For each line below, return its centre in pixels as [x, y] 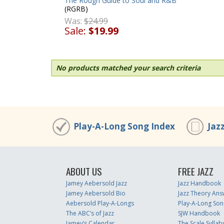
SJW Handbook [199, 213]
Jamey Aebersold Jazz [96, 183]
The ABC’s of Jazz [90, 213]
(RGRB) [76, 9]
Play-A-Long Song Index [124, 126]
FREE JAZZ [195, 171]
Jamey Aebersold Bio [96, 193]
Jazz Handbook [199, 183]
